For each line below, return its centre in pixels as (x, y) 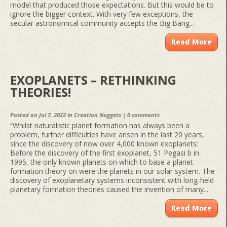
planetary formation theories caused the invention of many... (109, 190)
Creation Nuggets (98, 115)
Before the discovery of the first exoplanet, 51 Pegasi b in (105, 153)
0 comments (143, 115)
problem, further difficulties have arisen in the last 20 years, (107, 135)
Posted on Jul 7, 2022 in (42, 115)
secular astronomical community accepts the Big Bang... (102, 23)
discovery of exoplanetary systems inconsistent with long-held (112, 180)
